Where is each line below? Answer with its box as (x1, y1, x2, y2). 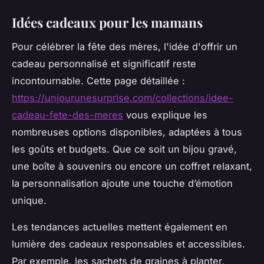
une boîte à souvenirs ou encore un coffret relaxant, (12, 160, 252, 172)
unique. (12, 194, 47, 206)
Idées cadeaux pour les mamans (12, 13, 203, 31)
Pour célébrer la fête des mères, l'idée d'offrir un (12, 40, 237, 52)
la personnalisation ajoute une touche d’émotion (12, 177, 233, 189)
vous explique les (123, 108, 207, 121)
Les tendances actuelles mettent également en (12, 220, 227, 233)
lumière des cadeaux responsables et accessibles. (12, 237, 245, 250)
